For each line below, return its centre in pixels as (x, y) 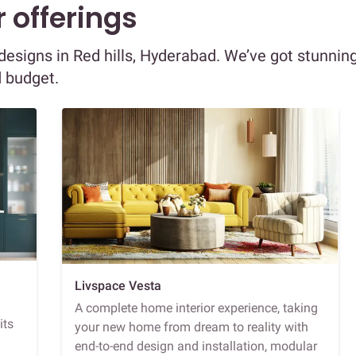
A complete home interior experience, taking (196, 308)
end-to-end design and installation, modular (196, 346)
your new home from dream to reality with (192, 327)
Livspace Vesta (118, 285)
